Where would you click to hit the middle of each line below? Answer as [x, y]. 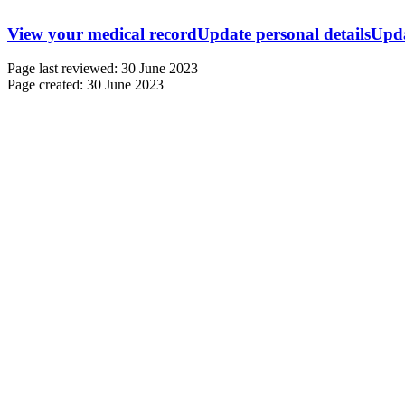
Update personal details [284, 33]
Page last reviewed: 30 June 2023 [103, 69]
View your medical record [102, 33]
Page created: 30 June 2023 [85, 85]
